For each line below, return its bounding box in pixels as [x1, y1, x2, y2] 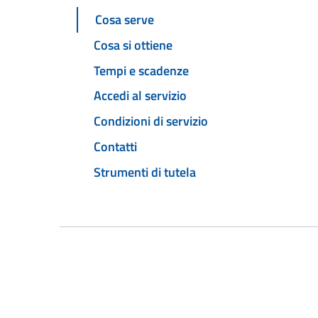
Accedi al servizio [94, 86, 187, 106]
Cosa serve [95, 10, 154, 30]
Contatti [94, 136, 137, 156]
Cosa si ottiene [94, 35, 172, 55]
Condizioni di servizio [94, 111, 208, 131]
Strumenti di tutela [94, 162, 196, 182]
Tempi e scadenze [94, 60, 189, 80]
